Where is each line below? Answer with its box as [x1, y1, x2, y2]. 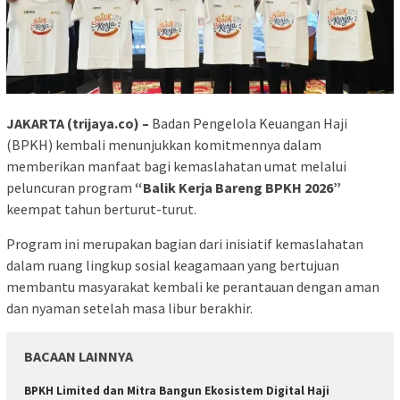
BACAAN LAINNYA [24, 347, 133, 366]
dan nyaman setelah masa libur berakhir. [6, 299, 253, 318]
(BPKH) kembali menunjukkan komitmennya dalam [6, 136, 321, 154]
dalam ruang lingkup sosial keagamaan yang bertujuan [6, 256, 339, 275]
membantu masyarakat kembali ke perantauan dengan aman [6, 278, 379, 296]
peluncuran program [6, 179, 135, 197]
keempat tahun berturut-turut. [6, 200, 196, 219]
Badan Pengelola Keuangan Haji [152, 114, 347, 133]
